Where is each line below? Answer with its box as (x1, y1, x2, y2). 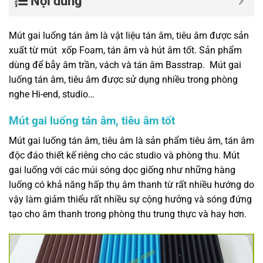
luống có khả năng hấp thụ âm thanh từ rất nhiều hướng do (9, 179, 254, 191)
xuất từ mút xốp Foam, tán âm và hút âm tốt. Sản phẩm (9, 44, 242, 56)
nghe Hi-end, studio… (9, 88, 95, 100)
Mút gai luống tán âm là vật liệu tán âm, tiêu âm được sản (9, 29, 249, 41)
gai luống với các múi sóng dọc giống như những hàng (9, 164, 235, 176)
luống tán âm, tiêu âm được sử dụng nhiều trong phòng (9, 73, 238, 85)
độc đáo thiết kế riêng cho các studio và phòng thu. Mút (9, 150, 240, 161)
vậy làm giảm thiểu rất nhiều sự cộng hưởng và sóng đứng (9, 194, 252, 205)
